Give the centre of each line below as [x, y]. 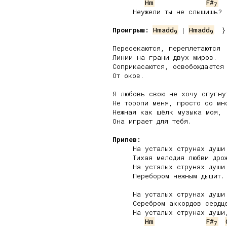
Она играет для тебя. [152, 121]
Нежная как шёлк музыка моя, [167, 112]
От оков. [128, 75]
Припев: [127, 139]
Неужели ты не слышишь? [167, 12]
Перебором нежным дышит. [168, 176]
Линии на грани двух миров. [165, 57]
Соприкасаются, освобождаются [168, 66]
